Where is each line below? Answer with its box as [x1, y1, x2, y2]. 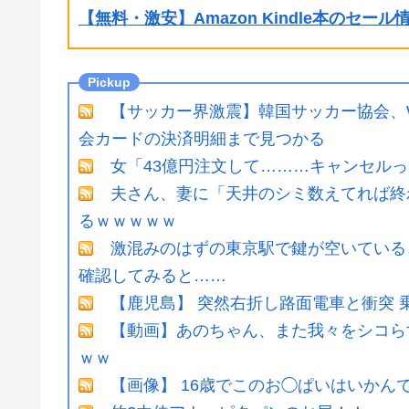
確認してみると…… [79, 266, 226, 285]
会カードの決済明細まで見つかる [79, 129, 325, 148]
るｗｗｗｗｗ [79, 211, 177, 230]
